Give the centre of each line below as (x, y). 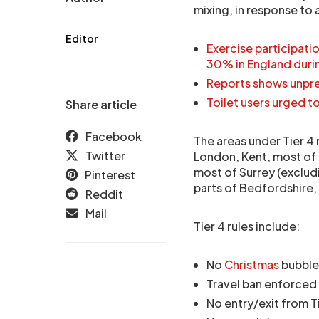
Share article (101, 104)
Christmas (252, 265)
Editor (82, 38)
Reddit (104, 194)
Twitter (105, 156)
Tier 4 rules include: (247, 226)
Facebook (114, 136)
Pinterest (110, 175)
